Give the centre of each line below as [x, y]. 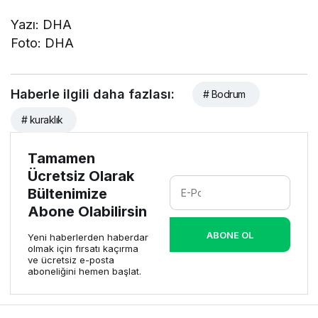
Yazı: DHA [42, 25]
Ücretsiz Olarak [81, 176]
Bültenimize [67, 194]
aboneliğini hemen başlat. [84, 272]
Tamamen [61, 159]
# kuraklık [42, 120]
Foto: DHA [43, 43]
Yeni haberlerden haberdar [88, 237]
